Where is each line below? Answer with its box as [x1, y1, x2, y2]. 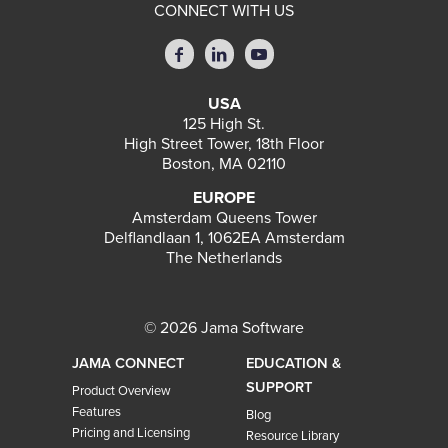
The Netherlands [166, 247, 282, 268]
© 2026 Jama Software [144, 317, 304, 338]
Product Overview [71, 382, 171, 399]
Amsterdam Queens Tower [131, 207, 317, 228]
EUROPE [193, 187, 255, 208]
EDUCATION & [245, 354, 341, 372]
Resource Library [245, 427, 339, 444]
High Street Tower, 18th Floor [124, 134, 324, 155]
